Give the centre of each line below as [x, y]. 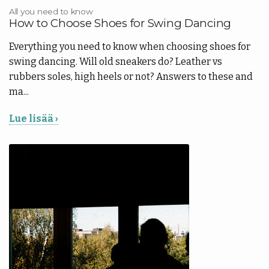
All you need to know [51, 11]
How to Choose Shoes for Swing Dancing [120, 23]
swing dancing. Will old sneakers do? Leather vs [116, 61]
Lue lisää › [34, 118]
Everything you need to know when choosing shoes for [130, 46]
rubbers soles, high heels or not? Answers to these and [131, 76]
